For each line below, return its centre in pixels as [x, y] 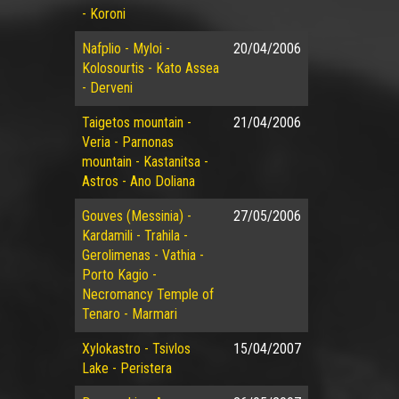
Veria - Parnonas [127, 142]
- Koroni [103, 14]
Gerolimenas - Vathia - [142, 255]
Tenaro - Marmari [129, 314]
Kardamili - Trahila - [134, 236]
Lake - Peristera [126, 368]
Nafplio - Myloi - [126, 49]
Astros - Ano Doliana [138, 181]
